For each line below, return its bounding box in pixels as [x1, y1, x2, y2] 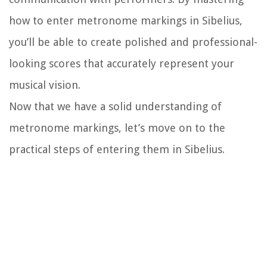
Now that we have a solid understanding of [9, 100, 222, 113]
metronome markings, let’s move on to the [9, 122, 225, 135]
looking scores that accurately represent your [9, 57, 234, 70]
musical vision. [9, 79, 80, 92]
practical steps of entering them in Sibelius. [9, 143, 225, 156]
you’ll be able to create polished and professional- [9, 36, 257, 49]
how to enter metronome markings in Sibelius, [9, 14, 243, 27]
